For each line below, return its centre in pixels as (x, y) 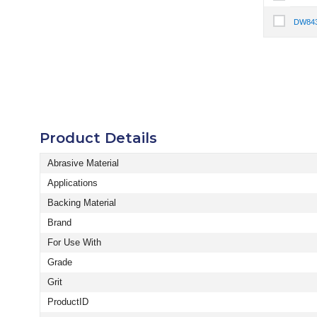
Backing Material (82, 202)
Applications (73, 183)
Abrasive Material (83, 163)
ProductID (68, 301)
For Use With (74, 242)
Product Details (98, 138)
